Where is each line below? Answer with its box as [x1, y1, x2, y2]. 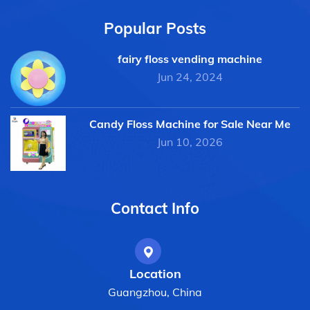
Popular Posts [104, 19, 206, 39]
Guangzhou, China [108, 285, 202, 300]
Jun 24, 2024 [156, 70, 223, 84]
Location [129, 266, 181, 282]
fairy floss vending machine [117, 52, 262, 66]
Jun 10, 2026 [156, 135, 223, 149]
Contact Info [111, 199, 199, 219]
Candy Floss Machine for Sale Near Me [89, 117, 291, 131]
